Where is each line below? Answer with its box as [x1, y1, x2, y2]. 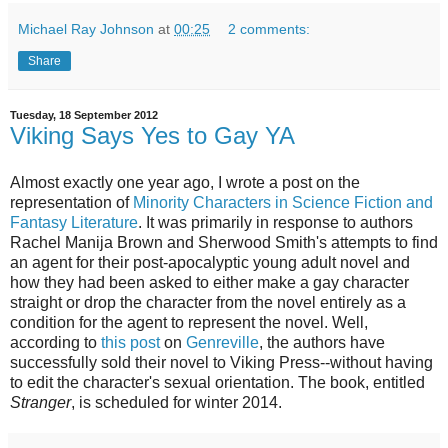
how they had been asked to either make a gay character [10, 274, 409, 292]
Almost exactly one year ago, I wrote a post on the [10, 174, 360, 192]
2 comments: [228, 20, 311, 37]
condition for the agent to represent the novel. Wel [10, 314, 360, 332]
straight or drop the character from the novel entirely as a [10, 294, 406, 312]
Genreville [186, 334, 259, 352]
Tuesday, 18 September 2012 [10, 109, 158, 122]
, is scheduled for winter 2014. [71, 394, 282, 412]
